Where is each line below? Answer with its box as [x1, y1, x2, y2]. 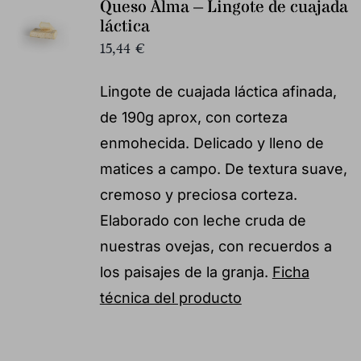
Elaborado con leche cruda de [99, 211, 306, 229]
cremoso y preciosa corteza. [99, 185, 297, 203]
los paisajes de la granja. [99, 263, 272, 280]
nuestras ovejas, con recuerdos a [99, 237, 332, 255]
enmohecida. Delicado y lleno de [99, 134, 324, 151]
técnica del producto [99, 288, 242, 306]
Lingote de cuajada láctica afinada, [99, 82, 337, 100]
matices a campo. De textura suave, [99, 160, 347, 177]
